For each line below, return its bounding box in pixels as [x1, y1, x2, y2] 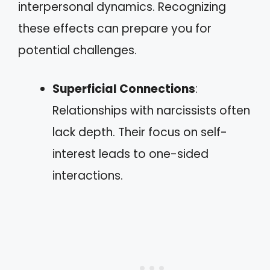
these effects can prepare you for [18, 20, 212, 37]
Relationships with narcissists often [52, 102, 250, 119]
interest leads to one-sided [52, 146, 209, 162]
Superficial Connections [52, 81, 195, 97]
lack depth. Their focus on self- [52, 124, 227, 140]
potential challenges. [18, 42, 137, 58]
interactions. [52, 168, 123, 184]
